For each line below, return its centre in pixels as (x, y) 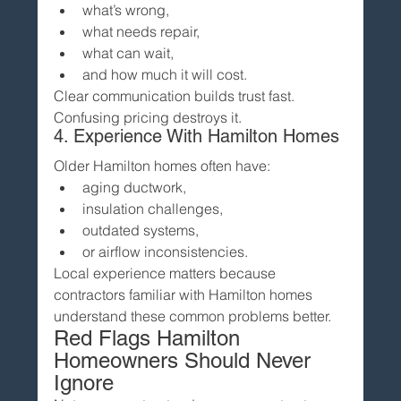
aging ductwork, (135, 187)
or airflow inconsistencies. (166, 251)
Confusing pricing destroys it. (148, 117)
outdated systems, (141, 230)
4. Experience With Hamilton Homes (197, 136)
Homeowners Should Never (186, 360)
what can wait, (128, 52)
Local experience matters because (167, 273)
